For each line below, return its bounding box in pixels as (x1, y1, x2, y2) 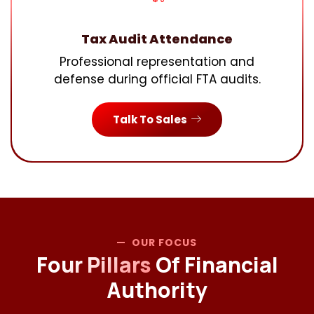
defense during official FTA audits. (53, 71, 261, 88)
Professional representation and (60, 53, 254, 70)
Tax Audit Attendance (81, 30, 233, 48)
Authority (107, 275, 207, 304)
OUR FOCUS (132, 235, 197, 250)
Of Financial (151, 250, 278, 279)
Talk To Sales (113, 112, 187, 127)
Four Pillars (36, 250, 151, 279)
